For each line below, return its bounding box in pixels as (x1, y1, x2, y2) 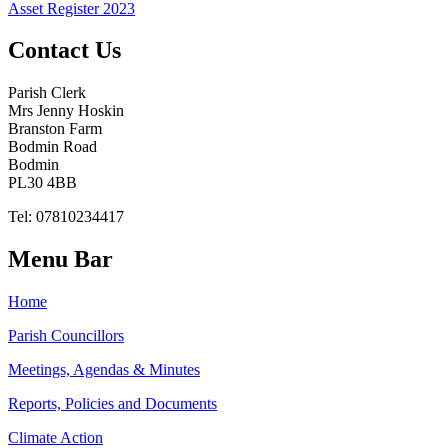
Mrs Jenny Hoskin (8, 102, 124, 120)
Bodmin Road (8, 138, 97, 156)
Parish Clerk (8, 84, 86, 102)
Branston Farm (8, 120, 102, 138)
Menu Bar (8, 246, 113, 273)
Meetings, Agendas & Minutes (8, 361, 200, 379)
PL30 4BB (8, 174, 77, 192)
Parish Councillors (8, 327, 124, 345)
